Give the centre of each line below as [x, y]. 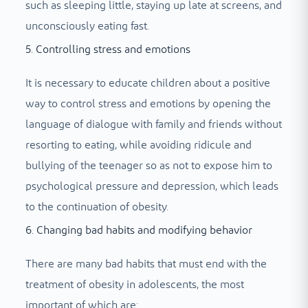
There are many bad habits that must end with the [146, 264]
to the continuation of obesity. [97, 207]
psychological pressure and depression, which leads [152, 187]
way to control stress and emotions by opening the [148, 104]
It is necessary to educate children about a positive [147, 84]
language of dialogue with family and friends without [153, 125]
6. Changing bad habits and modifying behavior [139, 231]
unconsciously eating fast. [87, 26]
